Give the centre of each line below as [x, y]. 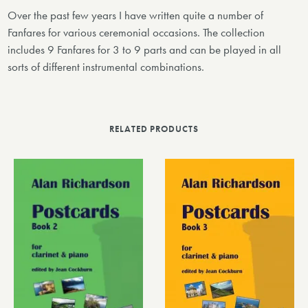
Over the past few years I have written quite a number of [136, 16]
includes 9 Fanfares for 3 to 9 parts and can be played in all [145, 50]
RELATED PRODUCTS [154, 129]
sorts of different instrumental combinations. [106, 67]
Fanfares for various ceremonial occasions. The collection [136, 33]
